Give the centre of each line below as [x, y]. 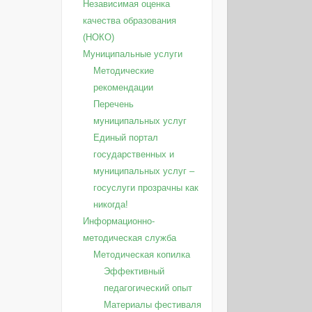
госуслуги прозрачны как [146, 188]
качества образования [129, 21]
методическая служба [129, 238]
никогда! [110, 204]
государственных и [133, 154]
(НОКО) [98, 37]
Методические [123, 71]
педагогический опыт [148, 288]
